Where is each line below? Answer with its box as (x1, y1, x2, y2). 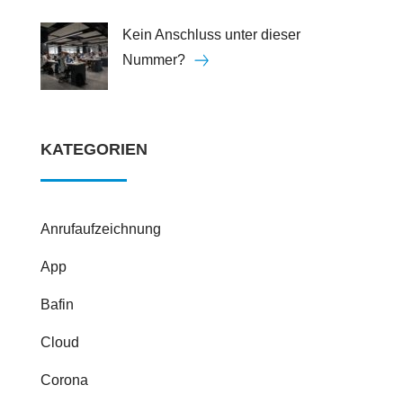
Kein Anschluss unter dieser (121, 27, 300, 43)
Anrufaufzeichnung (40, 221, 161, 237)
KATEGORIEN (40, 140, 148, 159)
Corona (40, 372, 88, 389)
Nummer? (121, 52, 185, 68)
